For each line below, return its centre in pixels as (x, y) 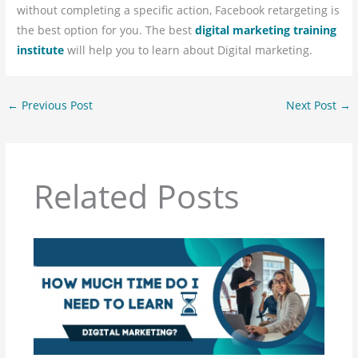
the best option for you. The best (106, 30)
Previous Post (56, 105)
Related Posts (136, 196)
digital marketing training (266, 30)
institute (41, 50)
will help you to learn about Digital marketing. (190, 50)
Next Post (312, 105)
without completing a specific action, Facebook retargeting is (179, 10)
